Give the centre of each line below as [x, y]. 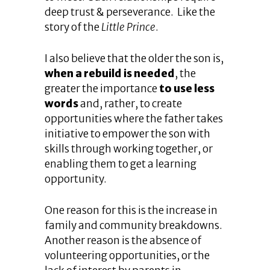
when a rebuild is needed [110, 74]
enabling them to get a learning [121, 164]
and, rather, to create [130, 104]
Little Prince [128, 27]
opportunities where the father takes [134, 119]
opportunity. [76, 179]
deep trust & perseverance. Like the [130, 12]
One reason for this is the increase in [131, 210]
